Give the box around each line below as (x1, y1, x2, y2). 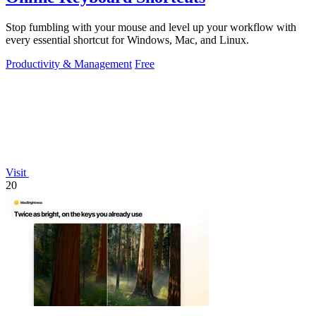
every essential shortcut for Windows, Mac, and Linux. (6, 34, 249, 47)
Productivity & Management (6, 58, 132, 71)
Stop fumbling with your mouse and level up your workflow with (6, 21, 296, 34)
